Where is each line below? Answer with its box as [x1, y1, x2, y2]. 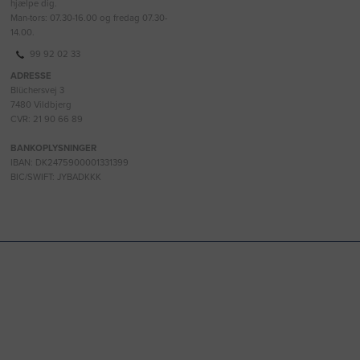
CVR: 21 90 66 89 [10, 114, 84, 125]
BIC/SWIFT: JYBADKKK [10, 172, 102, 183]
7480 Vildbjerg [10, 100, 72, 111]
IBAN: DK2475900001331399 [10, 157, 129, 169]
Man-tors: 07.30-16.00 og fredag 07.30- [10, 13, 168, 24]
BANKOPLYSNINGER [10, 143, 97, 154]
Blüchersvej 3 [10, 85, 65, 96]
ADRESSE [10, 71, 52, 82]
